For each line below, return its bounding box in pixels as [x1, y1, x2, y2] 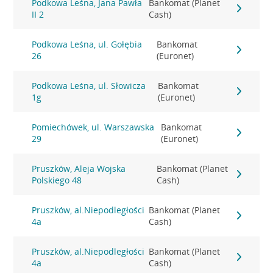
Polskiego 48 [32, 174, 82, 186]
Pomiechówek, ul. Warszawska [32, 121, 155, 133]
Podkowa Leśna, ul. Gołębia [32, 38, 143, 50]
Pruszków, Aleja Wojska [32, 163, 126, 174]
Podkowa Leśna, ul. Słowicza [32, 80, 146, 91]
